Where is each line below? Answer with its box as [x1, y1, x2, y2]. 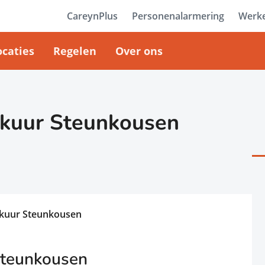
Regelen [53, 43, 96, 58]
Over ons [115, 43, 163, 58]
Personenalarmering [131, 9, 224, 22]
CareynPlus [66, 9, 118, 22]
